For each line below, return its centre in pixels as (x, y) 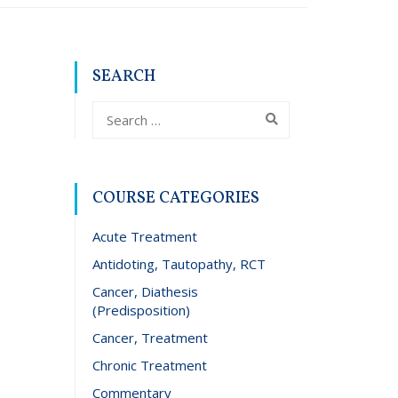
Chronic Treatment (149, 365)
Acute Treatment (144, 236)
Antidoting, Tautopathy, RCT (179, 264)
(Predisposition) (141, 310)
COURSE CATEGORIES (175, 199)
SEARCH (123, 77)
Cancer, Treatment (150, 338)
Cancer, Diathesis (145, 291)
